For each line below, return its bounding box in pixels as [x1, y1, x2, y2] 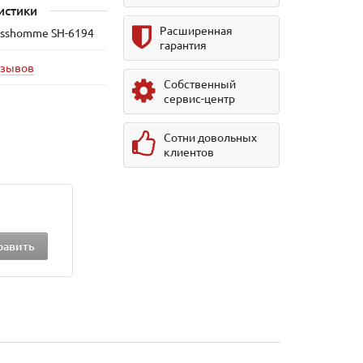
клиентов [164, 144, 215, 159]
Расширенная [160, 23, 233, 37]
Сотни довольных [164, 130, 258, 144]
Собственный [164, 76, 237, 91]
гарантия [160, 37, 207, 52]
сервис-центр [164, 91, 236, 105]
